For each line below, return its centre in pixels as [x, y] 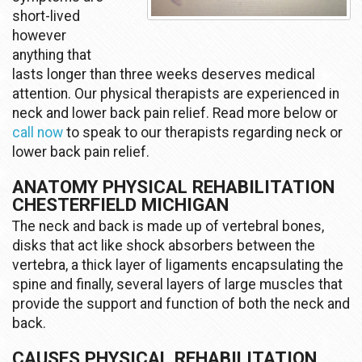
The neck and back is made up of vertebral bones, [168, 227]
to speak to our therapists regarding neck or [204, 133]
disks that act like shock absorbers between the [164, 246]
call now [39, 133]
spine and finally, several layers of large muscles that [177, 285]
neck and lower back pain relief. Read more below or [175, 114]
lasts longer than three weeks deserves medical [164, 75]
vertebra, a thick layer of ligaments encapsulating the [178, 265]
